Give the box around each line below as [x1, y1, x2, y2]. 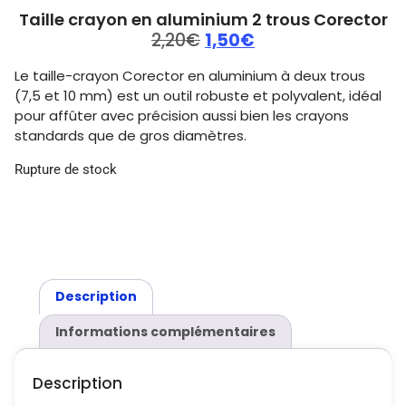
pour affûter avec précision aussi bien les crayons [14, 106, 349, 126]
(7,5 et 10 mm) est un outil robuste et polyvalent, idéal [14, 86, 382, 106]
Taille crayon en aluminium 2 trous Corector [18, 8, 388, 31]
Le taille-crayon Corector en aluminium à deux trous [14, 66, 365, 86]
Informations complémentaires [54, 322, 275, 341]
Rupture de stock [14, 160, 117, 178]
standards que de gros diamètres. [14, 126, 246, 146]
